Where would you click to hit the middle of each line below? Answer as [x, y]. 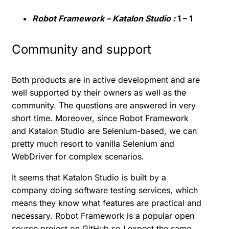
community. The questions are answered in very [104, 106]
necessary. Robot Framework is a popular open [103, 216]
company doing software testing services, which [105, 190]
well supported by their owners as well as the [99, 93]
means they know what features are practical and [107, 203]
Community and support [82, 50]
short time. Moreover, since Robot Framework [100, 118]
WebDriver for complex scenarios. [78, 157]
